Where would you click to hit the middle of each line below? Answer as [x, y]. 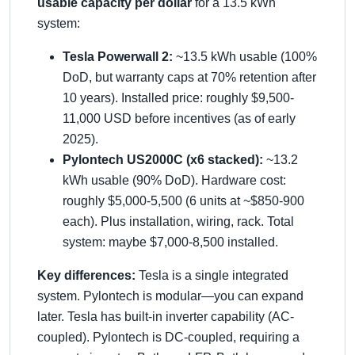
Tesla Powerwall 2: [118, 57]
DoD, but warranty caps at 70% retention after [189, 77]
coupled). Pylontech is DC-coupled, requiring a [168, 337]
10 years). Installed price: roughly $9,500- [178, 98]
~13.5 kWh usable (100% [245, 57]
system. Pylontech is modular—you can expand [170, 296]
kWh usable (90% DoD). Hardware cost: [174, 180]
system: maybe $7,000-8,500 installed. [170, 242]
